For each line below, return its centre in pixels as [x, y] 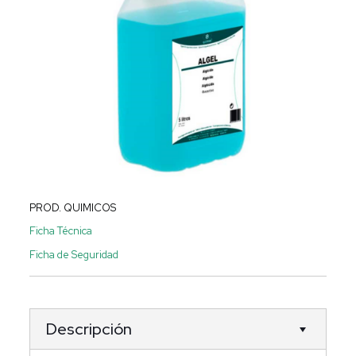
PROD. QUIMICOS [72, 207]
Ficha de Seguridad [74, 254]
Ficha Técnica [60, 231]
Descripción [89, 329]
